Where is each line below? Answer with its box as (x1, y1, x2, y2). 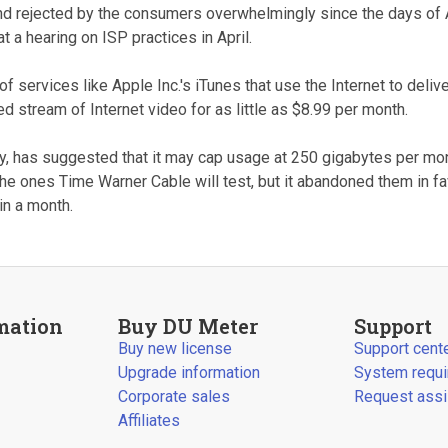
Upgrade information (118, 363, 261, 382)
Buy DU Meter (118, 313, 259, 339)
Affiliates (118, 411, 181, 430)
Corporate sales (118, 387, 231, 406)
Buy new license (118, 339, 233, 358)
